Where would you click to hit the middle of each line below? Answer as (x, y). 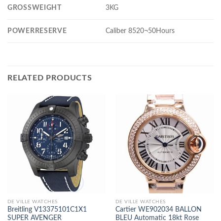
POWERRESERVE (37, 31)
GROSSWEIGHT (35, 7)
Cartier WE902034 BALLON (158, 210)
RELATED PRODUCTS (50, 78)
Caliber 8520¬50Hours (140, 31)
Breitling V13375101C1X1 (47, 210)
